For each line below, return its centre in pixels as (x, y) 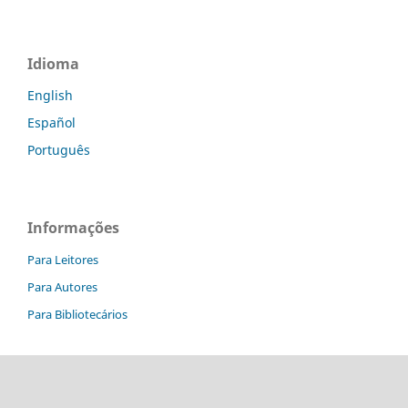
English (50, 95)
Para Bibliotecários (77, 314)
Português (59, 149)
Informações (73, 227)
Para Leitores (63, 259)
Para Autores (62, 286)
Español (51, 122)
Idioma (53, 63)
